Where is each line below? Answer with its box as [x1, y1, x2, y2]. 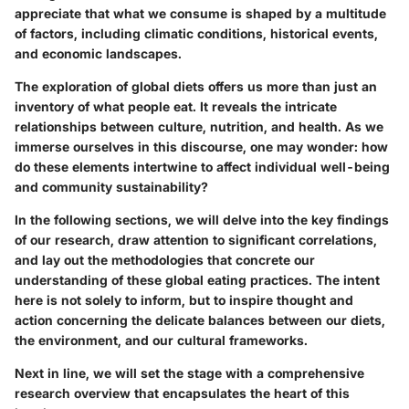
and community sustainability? [15, 178, 208, 194]
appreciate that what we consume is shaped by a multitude [15, 5, 386, 21]
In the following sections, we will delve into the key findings [15, 211, 389, 227]
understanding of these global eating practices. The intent [15, 271, 380, 288]
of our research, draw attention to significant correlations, [15, 231, 377, 247]
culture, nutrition [158, 118, 264, 134]
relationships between [15, 118, 158, 134]
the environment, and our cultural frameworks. [15, 331, 308, 348]
